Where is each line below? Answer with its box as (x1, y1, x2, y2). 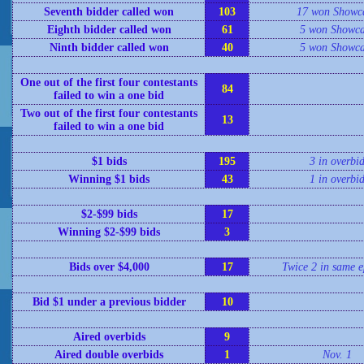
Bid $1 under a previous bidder (32, 296, 186, 308)
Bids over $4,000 (68, 261, 149, 273)
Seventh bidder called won (44, 6, 174, 18)
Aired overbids (72, 331, 145, 343)
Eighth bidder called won (46, 24, 171, 36)
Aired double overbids (54, 349, 163, 361)
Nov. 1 (322, 349, 352, 361)
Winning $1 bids (68, 173, 149, 185)
